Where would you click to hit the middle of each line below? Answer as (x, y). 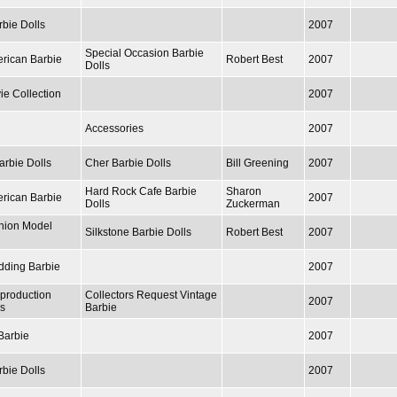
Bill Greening (257, 163)
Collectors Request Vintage (151, 295)
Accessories (114, 128)
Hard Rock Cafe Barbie (141, 191)
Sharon (244, 191)
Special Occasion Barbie (144, 53)
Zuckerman (253, 203)
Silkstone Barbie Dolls (138, 232)
